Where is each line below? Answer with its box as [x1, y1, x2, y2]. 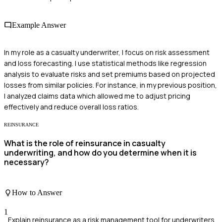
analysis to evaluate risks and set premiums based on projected [4, 69, 215, 79]
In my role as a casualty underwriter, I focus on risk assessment [4, 47, 210, 57]
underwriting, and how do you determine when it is [4, 147, 197, 159]
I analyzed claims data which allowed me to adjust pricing [4, 91, 190, 101]
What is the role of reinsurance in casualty [4, 138, 166, 149]
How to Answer [12, 188, 62, 197]
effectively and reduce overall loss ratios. [4, 102, 139, 111]
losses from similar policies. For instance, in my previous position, [4, 80, 217, 90]
